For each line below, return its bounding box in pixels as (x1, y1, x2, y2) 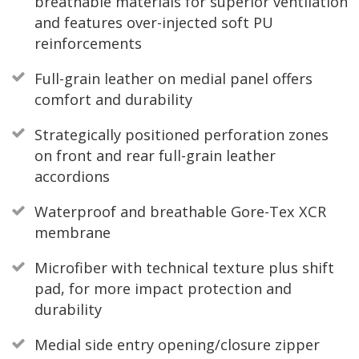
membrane (34, 223, 111, 243)
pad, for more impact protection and (34, 279, 292, 299)
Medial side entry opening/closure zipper (34, 335, 320, 355)
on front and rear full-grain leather (34, 145, 276, 165)
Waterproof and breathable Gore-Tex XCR (34, 202, 326, 222)
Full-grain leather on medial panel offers (34, 68, 313, 88)
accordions (34, 166, 110, 186)
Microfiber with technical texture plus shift (34, 258, 334, 278)
